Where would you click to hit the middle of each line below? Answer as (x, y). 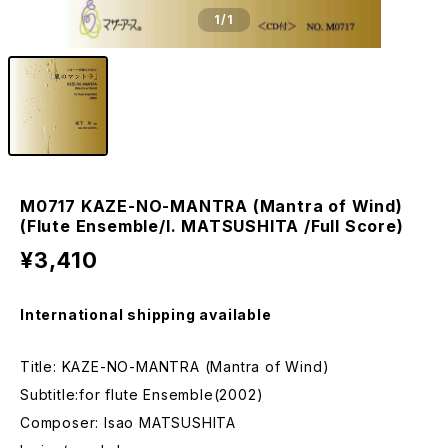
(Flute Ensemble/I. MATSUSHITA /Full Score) (212, 226)
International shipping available (146, 314)
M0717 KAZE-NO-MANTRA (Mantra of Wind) (211, 206)
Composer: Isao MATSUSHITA (128, 422)
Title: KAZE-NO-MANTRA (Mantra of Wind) (175, 366)
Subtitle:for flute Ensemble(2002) (142, 394)
